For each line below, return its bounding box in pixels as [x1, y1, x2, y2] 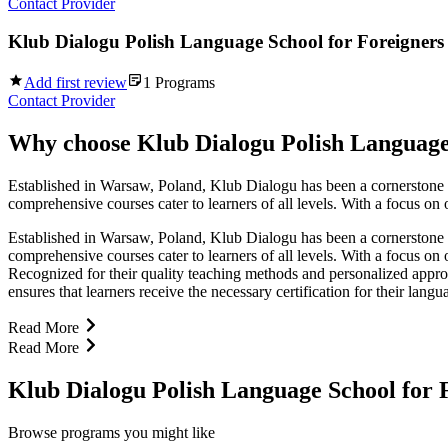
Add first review [24, 74, 127, 92]
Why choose [8, 129, 137, 156]
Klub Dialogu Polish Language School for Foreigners [8, 31, 444, 53]
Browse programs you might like [8, 423, 215, 441]
